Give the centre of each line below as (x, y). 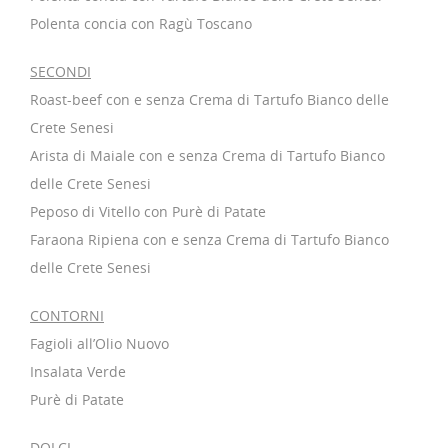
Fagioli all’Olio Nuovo (99, 343)
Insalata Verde (78, 371)
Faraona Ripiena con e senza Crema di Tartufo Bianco (209, 239)
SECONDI (60, 71)
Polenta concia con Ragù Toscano (141, 23)
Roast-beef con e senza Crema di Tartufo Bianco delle (209, 99)
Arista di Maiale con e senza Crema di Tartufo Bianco (207, 155)
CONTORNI (67, 315)
